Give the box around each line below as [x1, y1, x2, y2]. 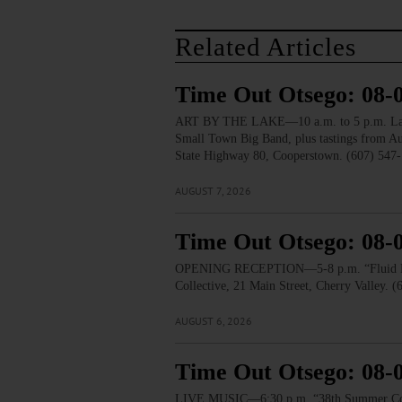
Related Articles [174, 32, 356, 62]
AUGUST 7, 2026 [174, 184, 251, 198]
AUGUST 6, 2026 [174, 314, 252, 328]
